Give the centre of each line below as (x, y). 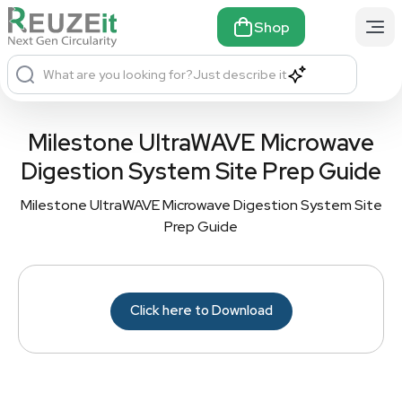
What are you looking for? (118, 74)
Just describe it (240, 74)
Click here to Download (201, 311)
